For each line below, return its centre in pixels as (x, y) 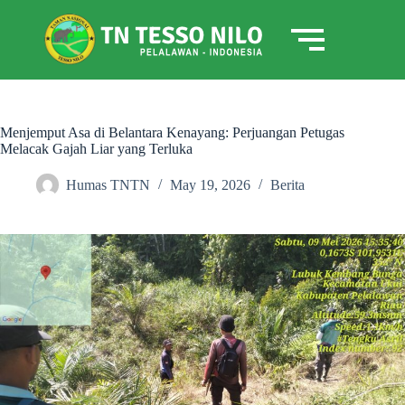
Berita (287, 185)
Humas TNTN (108, 185)
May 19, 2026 (210, 185)
